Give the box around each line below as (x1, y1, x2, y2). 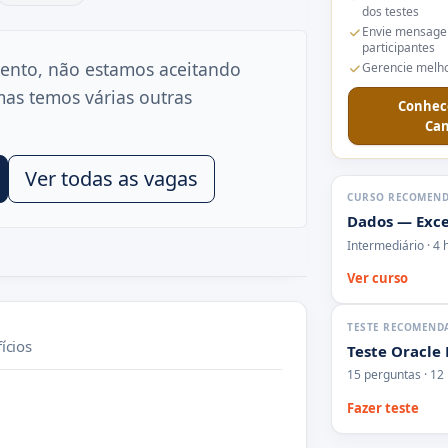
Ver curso (347, 268, 409, 287)
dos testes (361, 3, 419, 21)
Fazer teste (347, 398, 420, 417)
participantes (361, 39, 435, 57)
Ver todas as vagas (25, 164, 198, 192)
